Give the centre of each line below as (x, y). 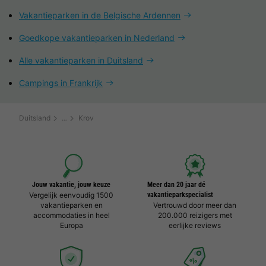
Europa (71, 226)
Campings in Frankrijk (61, 83)
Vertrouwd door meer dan (195, 205)
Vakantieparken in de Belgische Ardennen (100, 15)
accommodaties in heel (71, 216)
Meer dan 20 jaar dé (176, 185)
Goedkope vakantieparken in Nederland (97, 38)
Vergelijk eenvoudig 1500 (71, 195)
